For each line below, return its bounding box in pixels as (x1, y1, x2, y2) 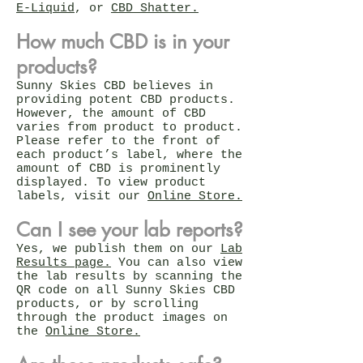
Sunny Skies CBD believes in (16, 79, 213, 93)
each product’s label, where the (16, 147, 242, 162)
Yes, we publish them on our (16, 241, 220, 256)
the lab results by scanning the (16, 269, 242, 284)
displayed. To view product (16, 175, 206, 190)
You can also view (111, 255, 242, 270)
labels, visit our (16, 189, 147, 203)
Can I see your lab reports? (16, 216, 243, 242)
